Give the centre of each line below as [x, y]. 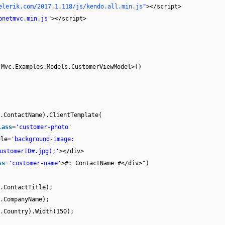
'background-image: [43, 139]
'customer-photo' [44, 127]
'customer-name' [35, 163]
